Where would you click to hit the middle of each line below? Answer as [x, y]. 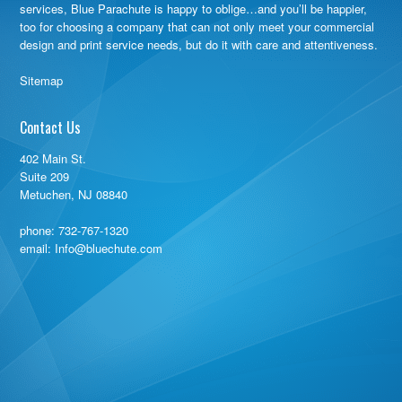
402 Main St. [53, 158]
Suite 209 [45, 176]
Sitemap [42, 80]
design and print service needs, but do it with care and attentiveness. [199, 44]
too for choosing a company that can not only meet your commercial [197, 26]
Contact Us [51, 127]
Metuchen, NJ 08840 [74, 194]
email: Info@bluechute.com [92, 248]
